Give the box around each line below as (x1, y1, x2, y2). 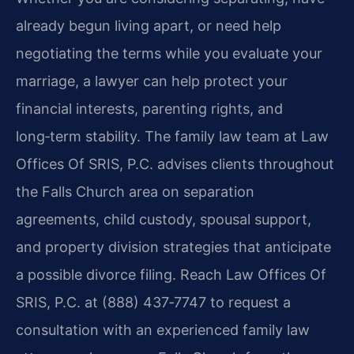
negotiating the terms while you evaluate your (16, 44, 322, 62)
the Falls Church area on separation (16, 183, 254, 200)
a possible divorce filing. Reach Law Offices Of (16, 265, 326, 283)
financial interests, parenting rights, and (16, 100, 283, 117)
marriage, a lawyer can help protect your (16, 72, 288, 89)
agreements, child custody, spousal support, (16, 210, 311, 228)
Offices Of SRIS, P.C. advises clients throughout (16, 155, 334, 172)
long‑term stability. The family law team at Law (16, 127, 329, 145)
